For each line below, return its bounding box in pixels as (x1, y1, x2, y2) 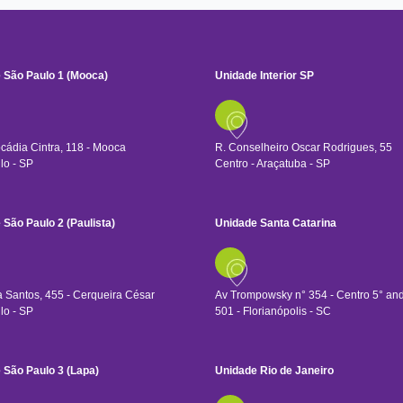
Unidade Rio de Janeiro (215, 364, 334, 378)
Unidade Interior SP (215, 69, 314, 83)
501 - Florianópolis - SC (215, 305, 331, 318)
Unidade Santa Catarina (215, 217, 336, 230)
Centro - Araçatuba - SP (215, 157, 330, 171)
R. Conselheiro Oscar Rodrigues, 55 (215, 141, 392, 155)
